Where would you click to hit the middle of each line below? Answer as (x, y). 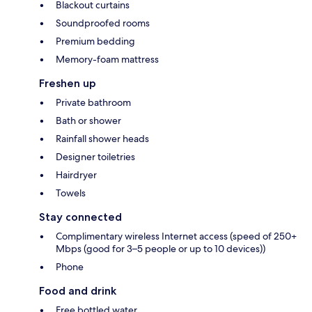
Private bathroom (93, 102)
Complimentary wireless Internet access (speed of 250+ (176, 236)
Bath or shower (88, 120)
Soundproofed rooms (103, 23)
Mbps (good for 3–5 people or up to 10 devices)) (161, 248)
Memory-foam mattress (107, 59)
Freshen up (68, 83)
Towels (71, 193)
